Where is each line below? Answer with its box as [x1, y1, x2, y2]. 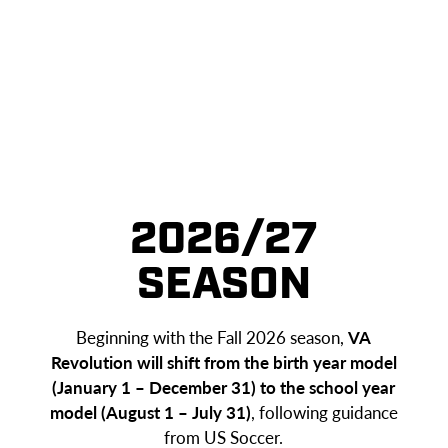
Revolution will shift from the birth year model [50, 349, 397, 374]
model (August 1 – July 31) [49, 399, 251, 424]
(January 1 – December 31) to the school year [52, 374, 396, 399]
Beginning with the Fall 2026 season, [76, 324, 349, 349]
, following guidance [250, 399, 398, 424]
